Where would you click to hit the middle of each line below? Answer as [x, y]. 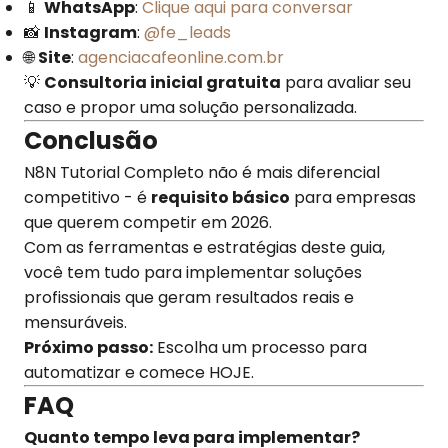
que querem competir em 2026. [148, 222]
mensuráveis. [75, 322]
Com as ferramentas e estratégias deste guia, [204, 247]
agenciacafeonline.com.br [181, 57]
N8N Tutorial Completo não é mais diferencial [202, 172]
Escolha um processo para [260, 347]
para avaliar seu [346, 82]
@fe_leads [187, 32]
